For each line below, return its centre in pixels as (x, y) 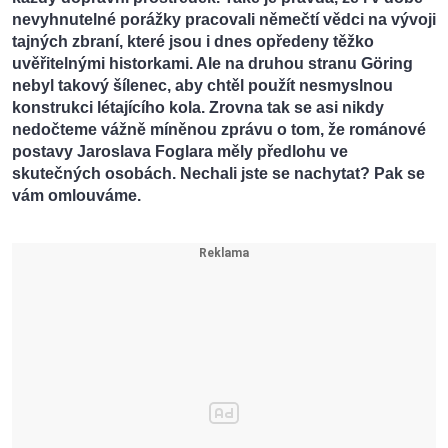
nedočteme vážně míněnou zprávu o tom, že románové (219, 130)
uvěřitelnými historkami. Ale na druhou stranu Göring (212, 64)
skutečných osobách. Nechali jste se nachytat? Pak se (218, 174)
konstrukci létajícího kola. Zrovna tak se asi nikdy (198, 108)
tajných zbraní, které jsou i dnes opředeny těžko (193, 42)
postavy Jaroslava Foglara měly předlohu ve (180, 152)
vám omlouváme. (76, 196)
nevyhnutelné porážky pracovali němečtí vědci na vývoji (224, 20)
